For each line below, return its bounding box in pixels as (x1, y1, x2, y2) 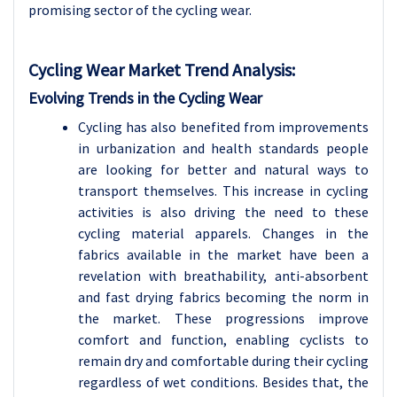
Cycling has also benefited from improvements (78, 118, 369, 136)
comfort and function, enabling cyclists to (78, 331, 369, 348)
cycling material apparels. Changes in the (78, 224, 369, 242)
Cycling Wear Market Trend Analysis (28, 58, 292, 81)
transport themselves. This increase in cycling (78, 182, 369, 199)
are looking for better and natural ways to (78, 160, 369, 178)
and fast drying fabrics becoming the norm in (78, 288, 369, 306)
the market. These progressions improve (78, 309, 369, 327)
